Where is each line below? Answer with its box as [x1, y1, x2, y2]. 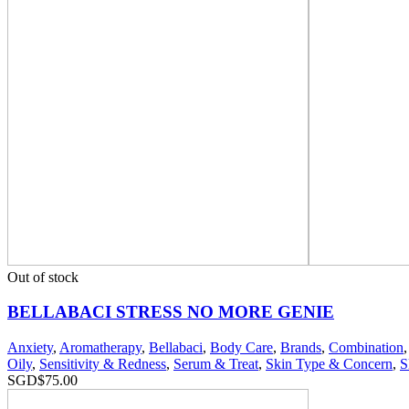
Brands [280, 340, 321, 356]
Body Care [210, 340, 273, 356]
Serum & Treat [173, 356, 258, 372]
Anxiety [7, 340, 53, 356]
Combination [329, 340, 404, 356]
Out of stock [7, 268, 79, 285]
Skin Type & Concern [266, 356, 393, 372]
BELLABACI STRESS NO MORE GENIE [7, 302, 334, 322]
